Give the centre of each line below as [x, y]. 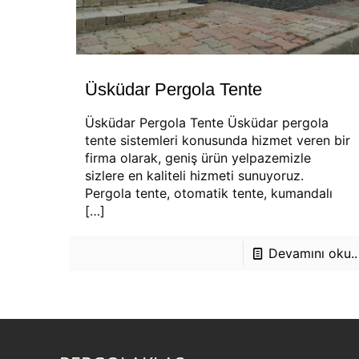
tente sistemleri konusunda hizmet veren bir [217, 140]
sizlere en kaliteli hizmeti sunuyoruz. [194, 175]
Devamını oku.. [313, 253]
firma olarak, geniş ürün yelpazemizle [198, 157]
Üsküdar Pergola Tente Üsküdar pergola [206, 122]
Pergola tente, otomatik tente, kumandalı [208, 193]
